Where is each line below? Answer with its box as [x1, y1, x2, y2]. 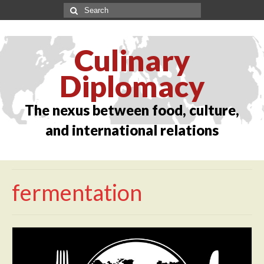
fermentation [12, 179, 142, 206]
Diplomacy [59, 68, 205, 104]
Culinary [74, 42, 190, 78]
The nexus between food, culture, [25, 101, 239, 118]
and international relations [45, 121, 219, 138]
